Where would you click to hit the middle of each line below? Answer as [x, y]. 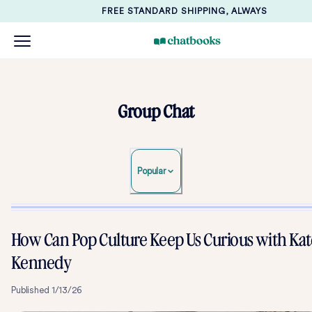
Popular [152, 171]
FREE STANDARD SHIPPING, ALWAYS [184, 11]
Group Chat [156, 112]
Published [31, 290]
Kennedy [41, 263]
